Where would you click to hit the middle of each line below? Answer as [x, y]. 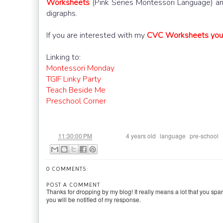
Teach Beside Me [76, 90]
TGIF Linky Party [74, 79]
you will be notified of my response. [94, 200]
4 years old [141, 136]
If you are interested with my [97, 36]
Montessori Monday [80, 68]
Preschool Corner [76, 101]
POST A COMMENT [73, 185]
